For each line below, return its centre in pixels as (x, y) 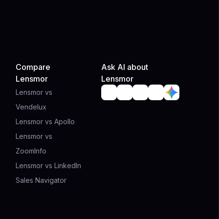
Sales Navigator (41, 180)
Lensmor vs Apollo (45, 121)
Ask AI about (125, 67)
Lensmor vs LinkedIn (48, 165)
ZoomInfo (31, 151)
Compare (33, 67)
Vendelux (31, 107)
